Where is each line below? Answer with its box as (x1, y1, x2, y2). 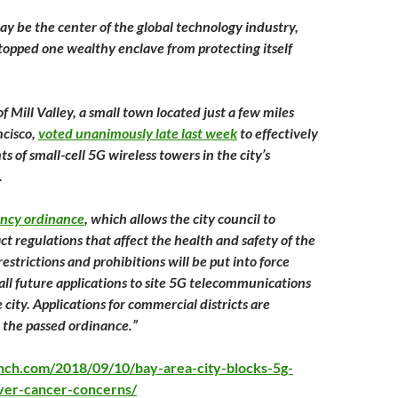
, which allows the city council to (84, 210, 275, 227)
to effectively (237, 124, 318, 141)
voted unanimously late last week (38, 124, 237, 141)
